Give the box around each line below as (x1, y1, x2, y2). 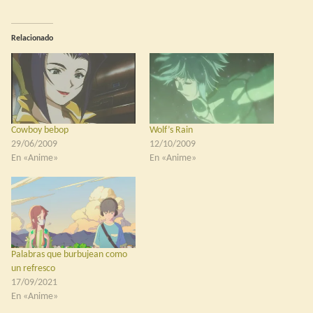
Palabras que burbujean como (11, 249, 127, 261)
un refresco (11, 263, 55, 275)
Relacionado (11, 34, 53, 43)
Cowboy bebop (11, 125, 68, 136)
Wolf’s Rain (150, 125, 193, 136)
